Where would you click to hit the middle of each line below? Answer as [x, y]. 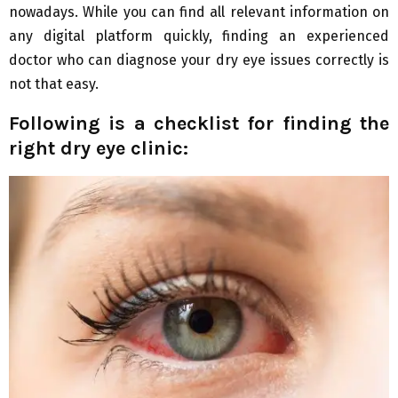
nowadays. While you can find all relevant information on [199, 12]
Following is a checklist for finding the [199, 124]
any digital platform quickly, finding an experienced [199, 36]
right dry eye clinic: [99, 149]
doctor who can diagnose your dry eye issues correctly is [199, 60]
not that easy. [54, 84]
